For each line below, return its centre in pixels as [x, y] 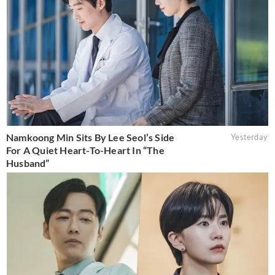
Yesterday [249, 137]
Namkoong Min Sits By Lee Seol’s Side [91, 137]
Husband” [28, 163]
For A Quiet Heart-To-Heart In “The [85, 150]
